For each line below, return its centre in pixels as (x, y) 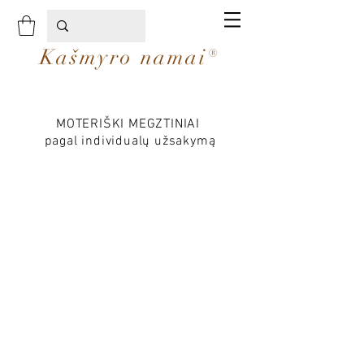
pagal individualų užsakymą (130, 141)
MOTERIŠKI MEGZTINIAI (130, 124)
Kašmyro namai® (130, 58)
